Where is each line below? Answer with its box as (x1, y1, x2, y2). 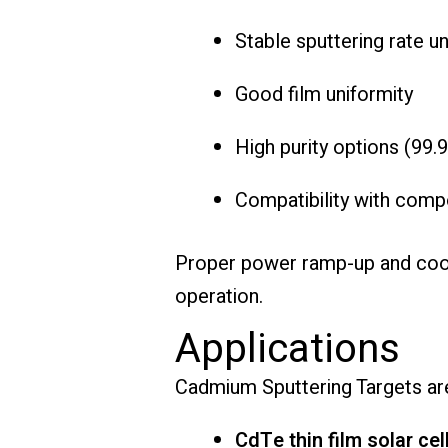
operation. (174, 281, 263, 311)
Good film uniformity (234, 79, 413, 109)
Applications (174, 319, 400, 379)
